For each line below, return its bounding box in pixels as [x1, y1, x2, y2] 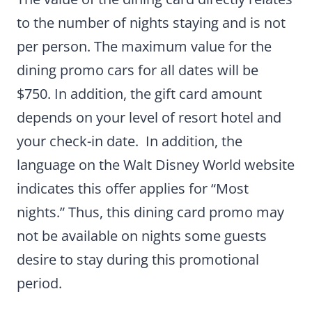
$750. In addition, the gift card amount [17, 84, 262, 103]
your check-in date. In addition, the [17, 131, 242, 150]
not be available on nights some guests [17, 226, 267, 245]
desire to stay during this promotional [17, 249, 259, 269]
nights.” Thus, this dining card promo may [17, 202, 284, 221]
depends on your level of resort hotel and [17, 107, 281, 127]
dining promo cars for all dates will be [17, 60, 258, 79]
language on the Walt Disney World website [17, 155, 295, 174]
